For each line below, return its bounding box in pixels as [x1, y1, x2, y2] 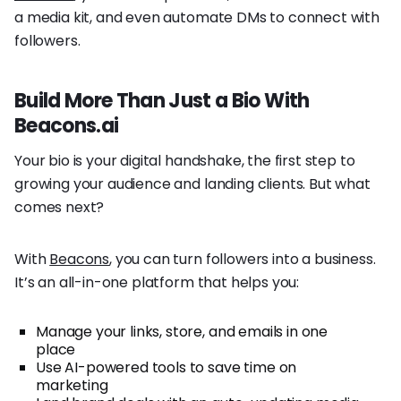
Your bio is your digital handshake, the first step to [14, 149, 355, 171]
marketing [36, 374, 108, 396]
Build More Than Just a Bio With [14, 86, 310, 115]
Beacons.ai [14, 111, 119, 140]
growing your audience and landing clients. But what [14, 173, 371, 194]
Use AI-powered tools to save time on [36, 356, 297, 378]
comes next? [14, 196, 105, 218]
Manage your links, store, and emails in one [36, 320, 328, 342]
